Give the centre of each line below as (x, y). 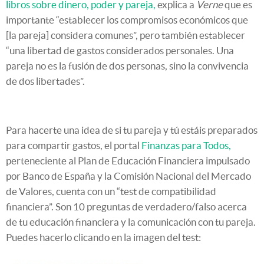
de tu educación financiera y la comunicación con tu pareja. (131, 222)
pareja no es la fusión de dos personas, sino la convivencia (127, 65)
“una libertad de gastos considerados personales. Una (120, 50)
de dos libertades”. (45, 81)
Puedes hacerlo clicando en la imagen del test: (103, 237)
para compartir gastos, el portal (74, 145)
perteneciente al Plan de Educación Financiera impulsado (128, 160)
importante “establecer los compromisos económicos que (127, 19)
